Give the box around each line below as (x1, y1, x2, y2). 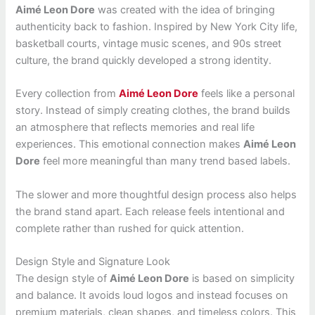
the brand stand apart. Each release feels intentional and (15, 205, 285, 218)
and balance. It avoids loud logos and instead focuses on (15, 288, 289, 302)
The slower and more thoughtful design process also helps (15, 188, 297, 201)
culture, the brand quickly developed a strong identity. (15, 53, 272, 67)
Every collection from (15, 87, 120, 101)
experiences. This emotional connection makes (15, 138, 244, 151)
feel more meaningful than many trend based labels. (40, 155, 291, 168)
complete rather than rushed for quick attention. (15, 221, 245, 235)
